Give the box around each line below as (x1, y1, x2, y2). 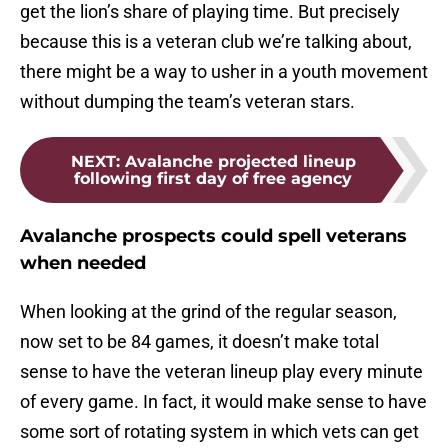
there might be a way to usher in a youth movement (20, 61, 428, 83)
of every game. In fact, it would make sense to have (20, 391, 427, 413)
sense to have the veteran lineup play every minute (20, 361, 423, 383)
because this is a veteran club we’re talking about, (20, 31, 412, 53)
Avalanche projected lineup (124, 152, 356, 172)
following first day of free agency (74, 169, 352, 189)
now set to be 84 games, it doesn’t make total (20, 331, 379, 353)
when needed (20, 252, 146, 275)
